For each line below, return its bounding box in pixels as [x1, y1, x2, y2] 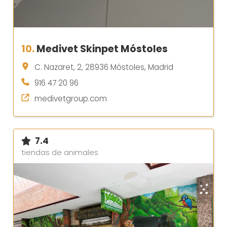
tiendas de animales [21, 147, 98, 158]
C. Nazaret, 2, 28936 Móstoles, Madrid [34, 61, 173, 72]
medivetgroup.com [34, 93, 107, 104]
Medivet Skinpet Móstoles [36, 42, 168, 56]
